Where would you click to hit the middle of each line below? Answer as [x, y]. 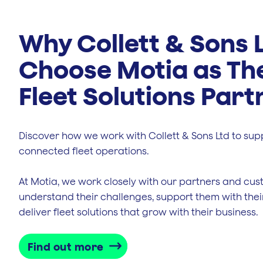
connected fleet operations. [84, 151]
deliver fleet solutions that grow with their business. [139, 212]
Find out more [66, 247]
